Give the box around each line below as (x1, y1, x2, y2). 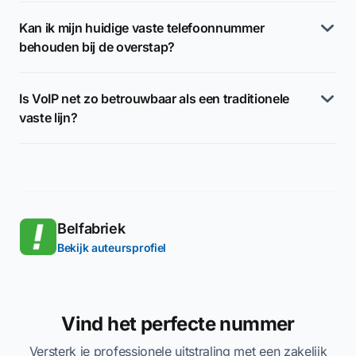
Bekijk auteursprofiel (57, 241, 167, 254)
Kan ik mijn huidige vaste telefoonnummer (19, 20, 265, 36)
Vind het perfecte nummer (61, 312, 295, 335)
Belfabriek (57, 220, 126, 237)
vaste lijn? (19, 110, 78, 126)
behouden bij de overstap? (19, 39, 175, 55)
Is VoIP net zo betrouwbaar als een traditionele (19, 91, 289, 106)
